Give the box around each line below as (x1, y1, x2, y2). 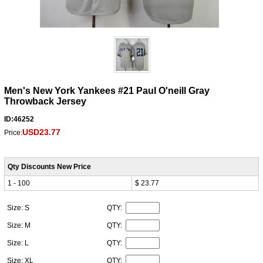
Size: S (6, 203, 31, 212)
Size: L (6, 238, 31, 247)
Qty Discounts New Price (7, 162, 91, 171)
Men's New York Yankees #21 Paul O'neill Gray (4, 85, 210, 96)
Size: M (6, 221, 32, 230)
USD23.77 (22, 127, 60, 137)
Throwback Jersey (4, 96, 86, 106)
